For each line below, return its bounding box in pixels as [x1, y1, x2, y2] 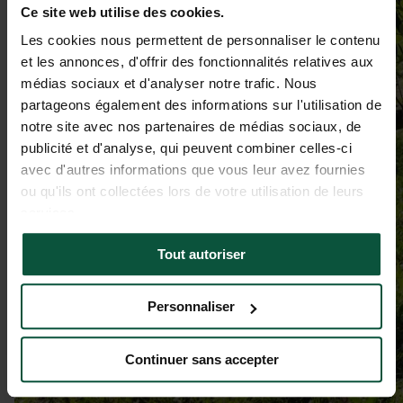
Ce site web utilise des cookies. [21, 4, 224, 20]
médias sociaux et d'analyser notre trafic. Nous [21, 76, 318, 92]
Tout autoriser [157, 246, 246, 262]
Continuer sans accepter [124, 351, 279, 367]
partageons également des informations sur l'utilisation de [21, 97, 381, 113]
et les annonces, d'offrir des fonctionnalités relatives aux [21, 54, 374, 70]
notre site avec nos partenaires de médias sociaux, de [21, 119, 362, 135]
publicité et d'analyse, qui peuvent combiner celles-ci [21, 140, 352, 157]
